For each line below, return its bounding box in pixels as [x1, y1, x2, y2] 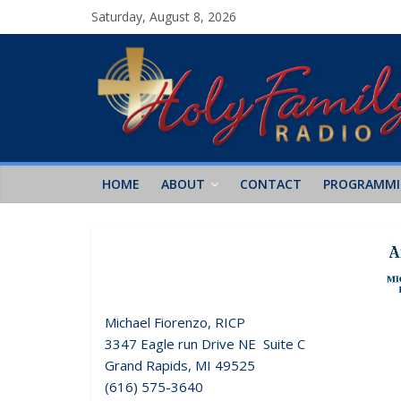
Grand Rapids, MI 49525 [105, 355, 255, 374]
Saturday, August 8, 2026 [91, 8, 236, 25]
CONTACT [240, 175, 302, 192]
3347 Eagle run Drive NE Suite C [105, 334, 305, 353]
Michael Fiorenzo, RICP [105, 312, 245, 331]
